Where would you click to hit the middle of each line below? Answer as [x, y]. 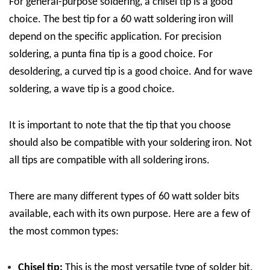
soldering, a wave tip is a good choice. [92, 89]
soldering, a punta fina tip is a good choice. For [111, 55]
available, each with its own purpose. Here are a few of [130, 214]
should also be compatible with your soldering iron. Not [130, 143]
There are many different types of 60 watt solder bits [124, 197]
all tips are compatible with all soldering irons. [109, 161]
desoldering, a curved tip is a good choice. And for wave [131, 72]
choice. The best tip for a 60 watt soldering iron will [121, 20]
